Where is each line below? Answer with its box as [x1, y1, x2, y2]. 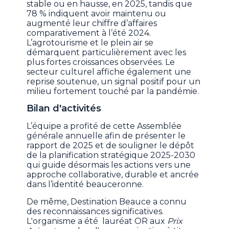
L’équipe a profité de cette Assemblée [27, 121, 182, 131]
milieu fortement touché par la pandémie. [27, 86, 201, 97]
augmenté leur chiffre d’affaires [27, 18, 157, 29]
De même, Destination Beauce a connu [27, 197, 187, 207]
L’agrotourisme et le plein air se [27, 38, 154, 48]
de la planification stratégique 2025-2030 [27, 150, 196, 161]
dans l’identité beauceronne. [27, 179, 144, 190]
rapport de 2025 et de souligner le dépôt [27, 141, 195, 151]
